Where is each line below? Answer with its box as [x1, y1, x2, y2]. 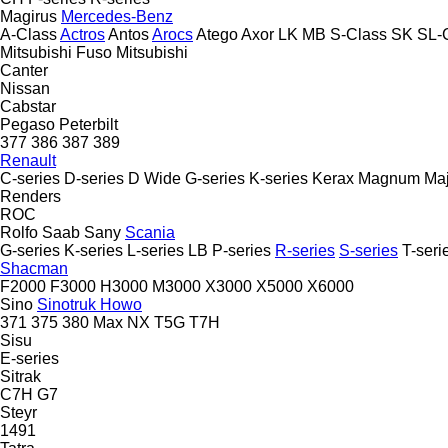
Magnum [358, 169, 420, 187]
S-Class [330, 25, 387, 43]
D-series [64, 169, 124, 187]
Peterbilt [59, 115, 118, 133]
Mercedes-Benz [61, 7, 173, 25]
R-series [275, 241, 335, 259]
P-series [212, 241, 271, 259]
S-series [339, 241, 398, 259]
